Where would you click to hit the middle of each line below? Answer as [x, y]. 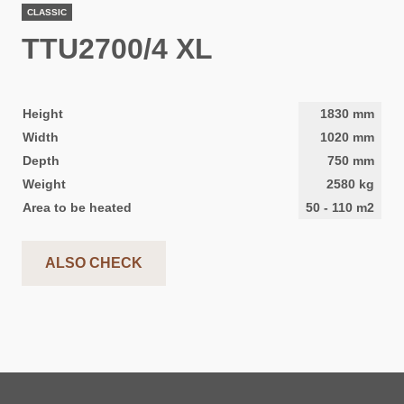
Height [42, 114]
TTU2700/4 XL [117, 49]
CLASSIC [46, 13]
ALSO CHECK [93, 263]
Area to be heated [77, 208]
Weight [44, 184]
